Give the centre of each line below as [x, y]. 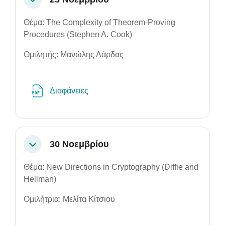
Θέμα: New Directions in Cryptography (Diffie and [111, 167]
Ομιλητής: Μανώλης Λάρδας [74, 54]
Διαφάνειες [70, 91]
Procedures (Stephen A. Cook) [78, 34]
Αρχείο [102, 90]
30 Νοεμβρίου [79, 144]
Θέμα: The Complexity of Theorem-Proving [99, 22]
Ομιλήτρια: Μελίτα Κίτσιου [69, 199]
